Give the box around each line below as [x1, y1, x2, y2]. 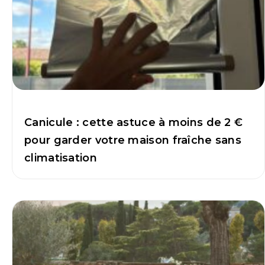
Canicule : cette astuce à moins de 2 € [24, 116, 243, 130]
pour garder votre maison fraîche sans [24, 134, 242, 147]
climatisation [24, 151, 97, 165]
